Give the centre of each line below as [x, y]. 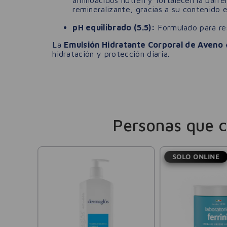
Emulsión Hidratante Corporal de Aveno [144, 44]
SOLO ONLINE [196, 156]
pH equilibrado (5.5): [114, 27]
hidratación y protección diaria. [111, 53]
